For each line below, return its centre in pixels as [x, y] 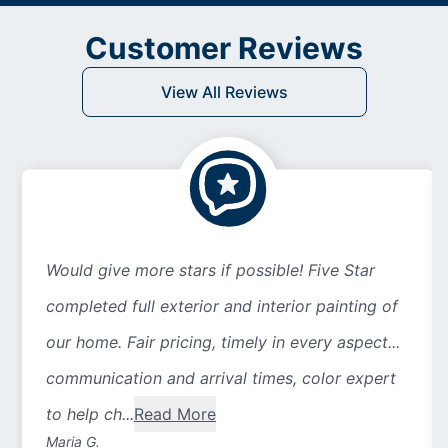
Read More [175, 414]
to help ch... [90, 414]
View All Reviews [224, 92]
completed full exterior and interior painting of [222, 306]
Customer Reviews [224, 48]
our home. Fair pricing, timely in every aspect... [223, 342]
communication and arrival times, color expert [221, 378]
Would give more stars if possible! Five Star [210, 270]
